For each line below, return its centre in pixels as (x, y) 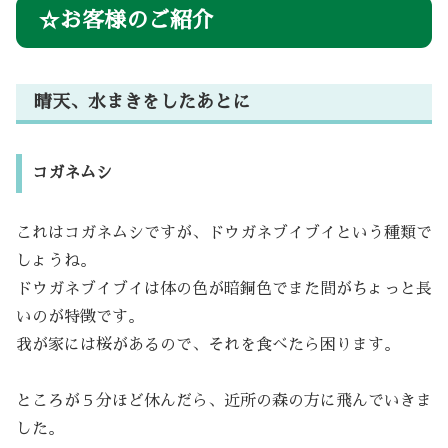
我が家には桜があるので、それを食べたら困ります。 (208, 344)
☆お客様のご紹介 (126, 21)
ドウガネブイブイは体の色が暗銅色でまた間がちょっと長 (224, 288)
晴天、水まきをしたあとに (142, 102)
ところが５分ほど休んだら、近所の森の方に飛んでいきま (224, 401)
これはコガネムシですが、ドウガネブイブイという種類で (224, 232)
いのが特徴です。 (80, 316)
